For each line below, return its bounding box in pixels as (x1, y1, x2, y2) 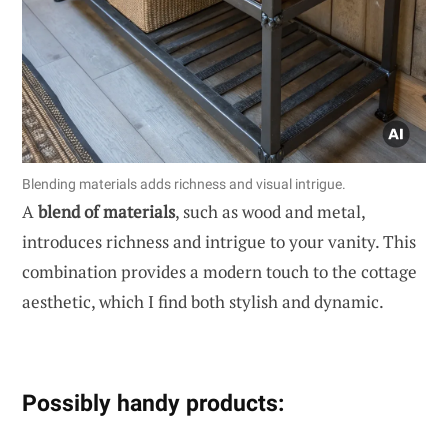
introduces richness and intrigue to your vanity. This (22, 229, 416, 253)
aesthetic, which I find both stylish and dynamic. (22, 289, 384, 313)
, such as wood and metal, (175, 199, 365, 223)
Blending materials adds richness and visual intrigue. (22, 175, 346, 192)
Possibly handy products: (22, 388, 284, 417)
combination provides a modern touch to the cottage (22, 259, 417, 283)
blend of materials (38, 199, 175, 223)
